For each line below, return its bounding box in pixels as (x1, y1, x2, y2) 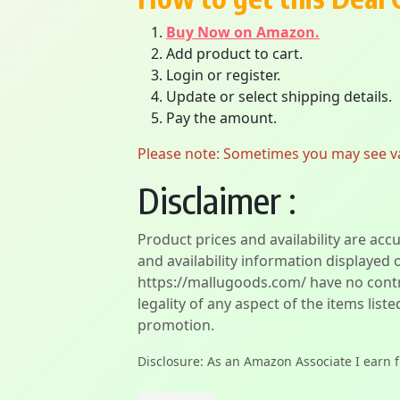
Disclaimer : (137, 178, 296, 222)
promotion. (137, 315, 214, 335)
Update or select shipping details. (166, 87, 392, 106)
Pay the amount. (166, 108, 277, 128)
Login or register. (166, 65, 280, 85)
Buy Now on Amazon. (166, 22, 320, 42)
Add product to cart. (166, 44, 303, 63)
